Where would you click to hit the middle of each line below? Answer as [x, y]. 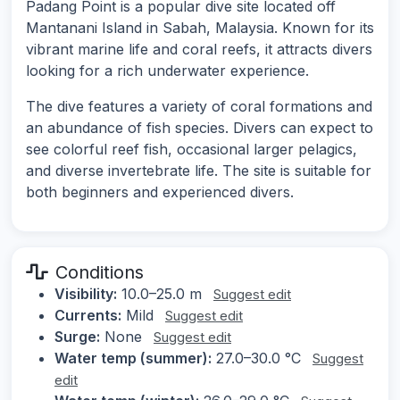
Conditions [100, 273]
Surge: [77, 337]
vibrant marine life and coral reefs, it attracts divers [199, 50]
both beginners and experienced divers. [160, 192]
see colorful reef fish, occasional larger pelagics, [192, 150]
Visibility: [86, 294]
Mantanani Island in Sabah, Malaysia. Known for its [200, 28]
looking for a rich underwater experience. [167, 71]
